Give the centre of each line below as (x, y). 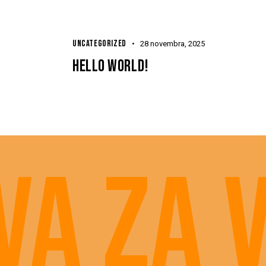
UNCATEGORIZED (99, 43)
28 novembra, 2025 (172, 43)
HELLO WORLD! (111, 66)
